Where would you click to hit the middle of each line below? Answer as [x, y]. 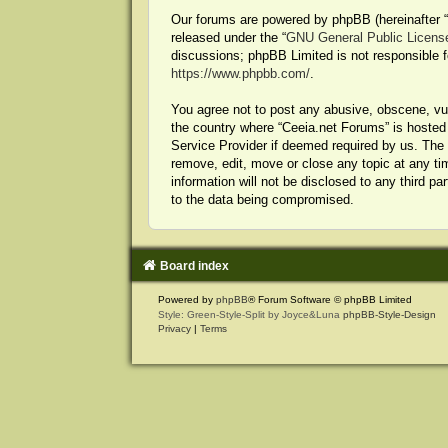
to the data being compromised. [262, 200]
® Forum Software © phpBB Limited [329, 299]
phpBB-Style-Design [389, 314]
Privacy [174, 328]
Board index [194, 265]
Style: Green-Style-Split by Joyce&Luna [250, 314]
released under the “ [228, 38]
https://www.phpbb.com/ [240, 74]
